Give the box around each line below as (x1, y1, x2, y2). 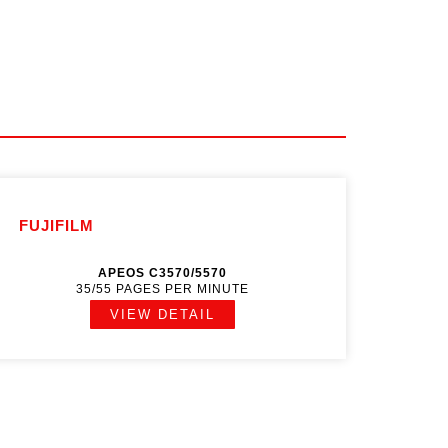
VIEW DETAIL (110, 307, 216, 322)
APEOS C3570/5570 (98, 266, 228, 280)
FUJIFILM (19, 217, 95, 234)
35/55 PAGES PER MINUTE (76, 282, 250, 296)
